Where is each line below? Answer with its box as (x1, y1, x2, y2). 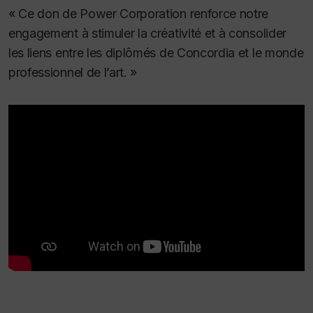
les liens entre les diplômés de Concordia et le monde (8, 45, 304, 60)
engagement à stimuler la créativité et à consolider (8, 25, 286, 41)
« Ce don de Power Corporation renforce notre (8, 6, 269, 21)
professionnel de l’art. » (8, 64, 138, 80)
